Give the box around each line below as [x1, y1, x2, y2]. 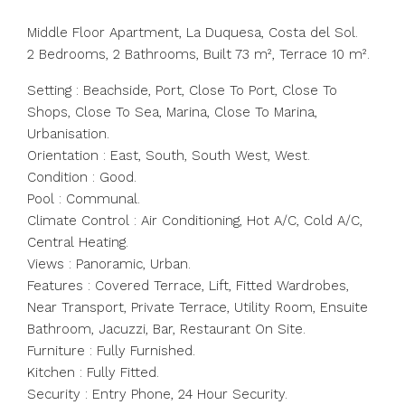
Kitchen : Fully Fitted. [27, 364, 159, 381]
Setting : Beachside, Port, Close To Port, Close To [27, 82, 337, 99]
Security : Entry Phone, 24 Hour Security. [27, 386, 287, 402]
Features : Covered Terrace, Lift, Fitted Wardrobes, [27, 278, 349, 294]
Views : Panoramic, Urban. [27, 256, 191, 272]
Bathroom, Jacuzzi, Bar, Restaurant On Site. [27, 321, 306, 337]
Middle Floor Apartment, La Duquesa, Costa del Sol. [27, 24, 358, 41]
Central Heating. [27, 234, 128, 250]
